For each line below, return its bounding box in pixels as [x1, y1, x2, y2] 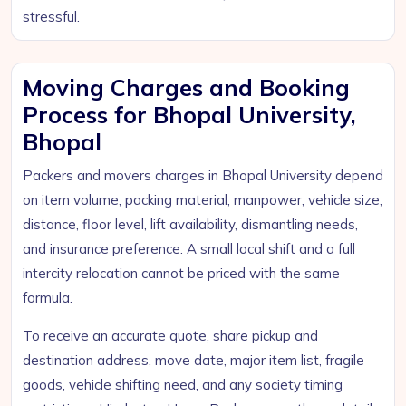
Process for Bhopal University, [23, 101, 356, 129]
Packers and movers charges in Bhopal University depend [23, 167, 383, 184]
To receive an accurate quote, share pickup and [23, 327, 318, 344]
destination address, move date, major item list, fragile [23, 352, 364, 369]
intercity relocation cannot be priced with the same [23, 265, 340, 282]
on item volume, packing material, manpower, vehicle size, [23, 191, 382, 208]
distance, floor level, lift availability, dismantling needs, [23, 216, 358, 233]
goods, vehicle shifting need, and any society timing [23, 376, 343, 393]
